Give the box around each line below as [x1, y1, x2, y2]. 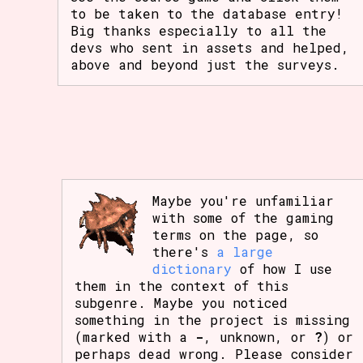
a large [216, 242, 274, 260]
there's [152, 242, 217, 260]
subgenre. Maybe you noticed [75, 293, 288, 311]
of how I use [232, 259, 333, 277]
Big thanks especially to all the [70, 22, 327, 40]
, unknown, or [203, 327, 315, 345]
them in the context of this [75, 276, 289, 294]
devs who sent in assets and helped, [70, 39, 350, 57]
